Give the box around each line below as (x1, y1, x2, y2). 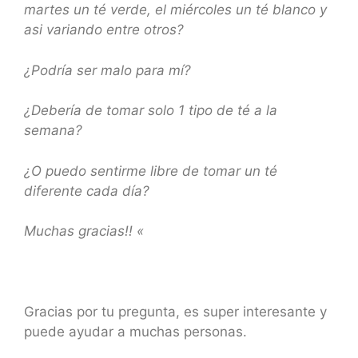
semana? (24, 122, 82, 139)
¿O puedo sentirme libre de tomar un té (24, 162, 277, 179)
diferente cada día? (24, 182, 149, 199)
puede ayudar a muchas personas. (24, 324, 247, 340)
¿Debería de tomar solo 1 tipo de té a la (24, 102, 277, 119)
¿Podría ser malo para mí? (24, 62, 191, 78)
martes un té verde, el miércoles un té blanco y (24, 2, 327, 18)
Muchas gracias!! (24, 223, 137, 240)
